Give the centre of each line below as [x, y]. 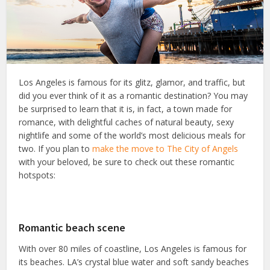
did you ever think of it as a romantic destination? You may [133, 96]
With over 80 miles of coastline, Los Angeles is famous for [133, 249]
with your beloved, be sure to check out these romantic [127, 162]
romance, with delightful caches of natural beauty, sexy [127, 122]
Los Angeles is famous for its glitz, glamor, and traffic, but [132, 83]
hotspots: [37, 175]
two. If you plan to [56, 149]
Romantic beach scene [72, 228]
